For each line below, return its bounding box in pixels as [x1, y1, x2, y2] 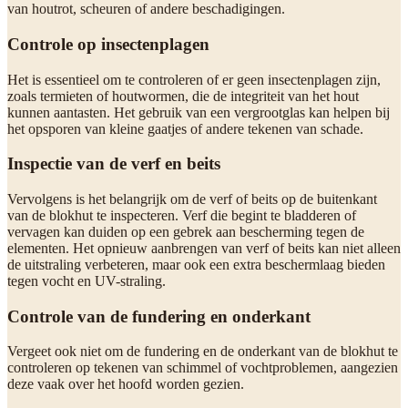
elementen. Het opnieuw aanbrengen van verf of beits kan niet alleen [7, 240, 401, 257]
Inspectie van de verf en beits [7, 154, 220, 174]
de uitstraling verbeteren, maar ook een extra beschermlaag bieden [7, 257, 385, 273]
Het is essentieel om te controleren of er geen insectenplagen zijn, [7, 71, 381, 87]
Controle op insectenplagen [7, 34, 209, 54]
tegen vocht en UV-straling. [7, 273, 166, 290]
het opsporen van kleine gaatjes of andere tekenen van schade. [7, 120, 363, 137]
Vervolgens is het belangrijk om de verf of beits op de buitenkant [7, 191, 377, 208]
